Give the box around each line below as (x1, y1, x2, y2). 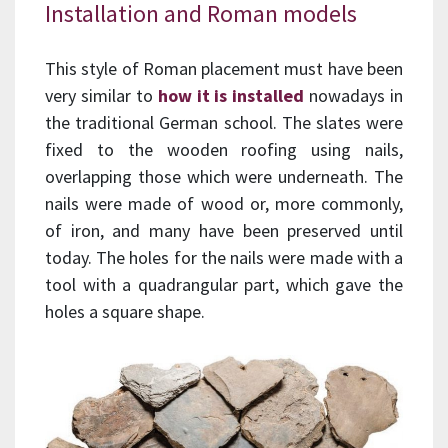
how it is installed (157, 84, 305, 108)
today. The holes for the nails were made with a (45, 246, 403, 270)
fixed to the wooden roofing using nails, (45, 138, 403, 162)
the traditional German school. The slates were (45, 111, 403, 135)
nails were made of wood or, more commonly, (45, 192, 403, 216)
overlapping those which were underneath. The (45, 165, 403, 189)
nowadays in (304, 84, 403, 108)
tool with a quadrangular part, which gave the (45, 273, 403, 297)
